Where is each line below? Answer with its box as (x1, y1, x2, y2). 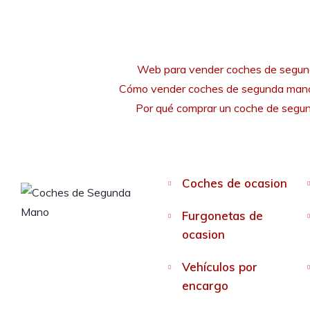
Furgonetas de (181, 208, 263, 224)
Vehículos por (181, 259, 257, 275)
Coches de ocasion (181, 176, 287, 191)
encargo (181, 278, 228, 293)
